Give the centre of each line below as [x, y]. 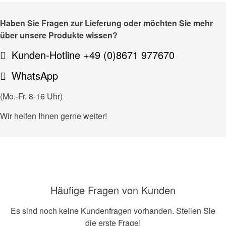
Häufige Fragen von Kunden [113, 190]
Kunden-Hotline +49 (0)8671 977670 [93, 54]
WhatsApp [35, 75]
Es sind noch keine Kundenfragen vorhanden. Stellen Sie [113, 210]
